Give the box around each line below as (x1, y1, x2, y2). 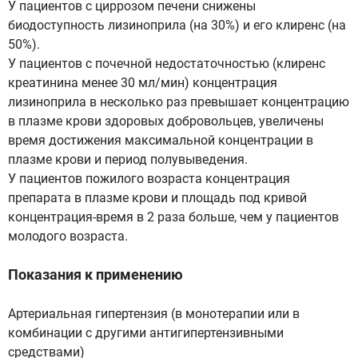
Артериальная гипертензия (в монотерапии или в (8, 306, 300, 321)
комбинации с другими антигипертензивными (8, 325, 284, 340)
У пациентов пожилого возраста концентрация (8, 171, 290, 186)
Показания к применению (8, 266, 183, 283)
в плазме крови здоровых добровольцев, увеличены (8, 113, 324, 129)
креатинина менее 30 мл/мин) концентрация (8, 75, 277, 90)
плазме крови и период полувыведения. (8, 152, 248, 167)
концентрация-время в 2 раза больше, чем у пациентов (8, 209, 339, 225)
